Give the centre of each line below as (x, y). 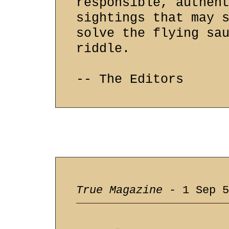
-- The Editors (130, 79)
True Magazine (119, 191)
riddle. (103, 49)
